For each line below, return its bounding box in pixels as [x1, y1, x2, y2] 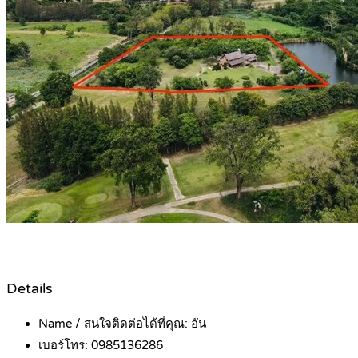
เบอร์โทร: [38, 338, 91, 353]
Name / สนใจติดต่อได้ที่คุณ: [38, 316, 191, 332]
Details [6, 280, 53, 297]
